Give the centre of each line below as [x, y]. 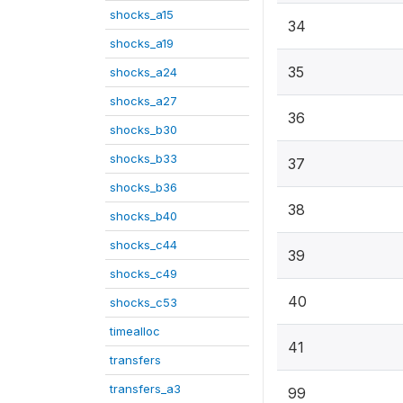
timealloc [135, 331]
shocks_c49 [143, 273]
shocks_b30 [143, 130]
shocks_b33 [143, 158]
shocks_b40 [143, 216]
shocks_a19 [142, 43]
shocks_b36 [143, 187]
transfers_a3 [145, 389]
